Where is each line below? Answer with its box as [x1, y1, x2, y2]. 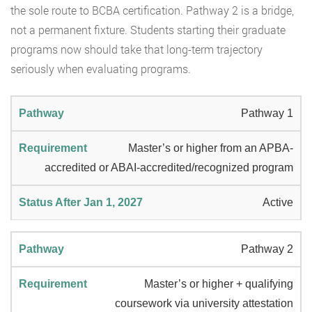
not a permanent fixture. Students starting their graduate [10, 22, 286, 38]
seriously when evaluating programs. [10, 61, 191, 77]
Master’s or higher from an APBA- [128, 142, 293, 155]
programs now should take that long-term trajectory [10, 42, 263, 57]
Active [263, 196, 293, 209]
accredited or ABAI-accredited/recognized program [45, 162, 293, 174]
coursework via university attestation [115, 297, 293, 310]
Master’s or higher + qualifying [144, 278, 293, 290]
